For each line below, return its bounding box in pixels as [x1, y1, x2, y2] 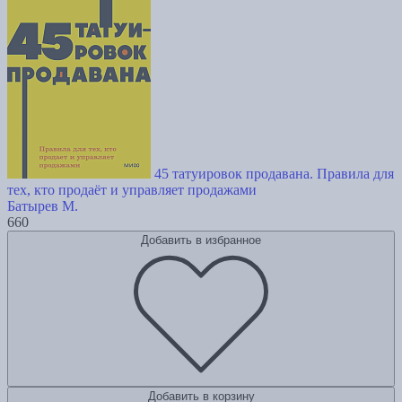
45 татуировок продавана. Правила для [154, 165, 394, 181]
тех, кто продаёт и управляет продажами [7, 181, 257, 197]
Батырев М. [7, 197, 78, 214]
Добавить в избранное [141, 232, 261, 247]
